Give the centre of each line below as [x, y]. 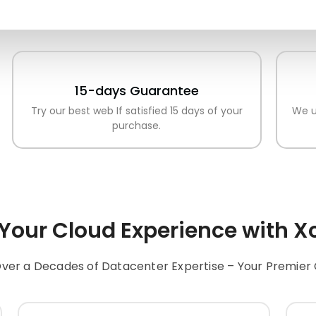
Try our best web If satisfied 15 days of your [136, 111]
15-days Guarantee [136, 91]
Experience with [204, 231]
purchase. [137, 126]
